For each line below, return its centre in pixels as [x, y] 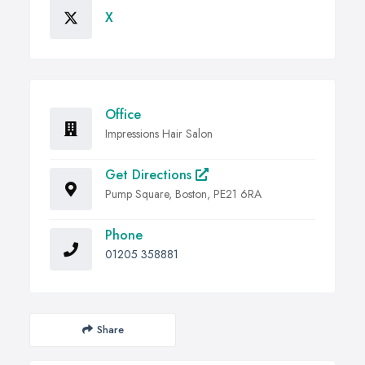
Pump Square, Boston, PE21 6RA [183, 193]
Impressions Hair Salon [159, 133]
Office [123, 114]
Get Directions [150, 174]
